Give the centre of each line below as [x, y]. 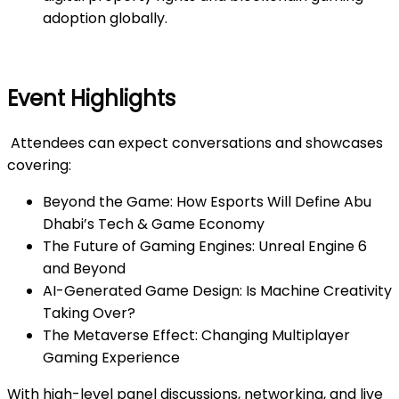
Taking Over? [89, 313]
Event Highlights [91, 99]
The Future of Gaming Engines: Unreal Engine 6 [205, 247]
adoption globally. [105, 18]
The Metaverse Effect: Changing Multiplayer [196, 336]
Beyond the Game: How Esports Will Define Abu [207, 202]
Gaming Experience [111, 358]
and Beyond [84, 269]
